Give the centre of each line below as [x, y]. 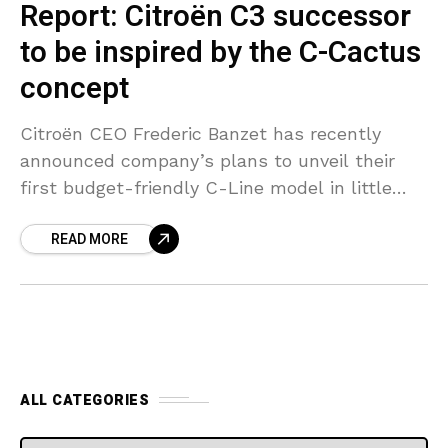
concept [74, 88]
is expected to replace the [134, 241]
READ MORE [89, 239]
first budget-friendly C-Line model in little [206, 187]
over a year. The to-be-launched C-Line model [223, 214]
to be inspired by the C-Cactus [220, 52]
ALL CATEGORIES [84, 400]
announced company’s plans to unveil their [207, 160]
